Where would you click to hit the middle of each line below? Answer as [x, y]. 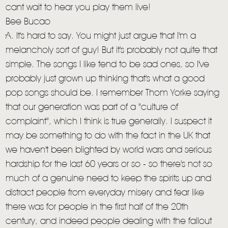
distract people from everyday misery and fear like [105, 193]
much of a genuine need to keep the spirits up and [109, 179]
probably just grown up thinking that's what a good [105, 79]
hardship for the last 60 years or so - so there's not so [109, 165]
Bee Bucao [28, 22]
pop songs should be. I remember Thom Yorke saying [113, 93]
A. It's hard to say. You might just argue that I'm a [101, 36]
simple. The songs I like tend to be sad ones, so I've [108, 65]
